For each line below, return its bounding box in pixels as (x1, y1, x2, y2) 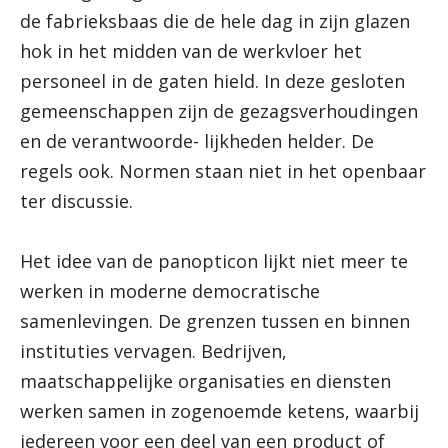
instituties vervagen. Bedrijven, (20, 339, 287, 363)
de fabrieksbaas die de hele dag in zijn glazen (20, 9, 410, 33)
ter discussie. (20, 189, 133, 213)
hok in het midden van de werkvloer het (20, 39, 362, 63)
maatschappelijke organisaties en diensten (20, 369, 391, 393)
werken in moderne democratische (20, 279, 320, 303)
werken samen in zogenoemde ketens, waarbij (20, 399, 419, 423)
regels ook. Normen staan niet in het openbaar (20, 159, 426, 183)
